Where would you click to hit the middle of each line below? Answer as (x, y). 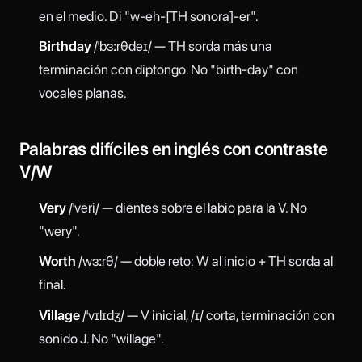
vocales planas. (82, 93)
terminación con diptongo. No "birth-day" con (168, 70)
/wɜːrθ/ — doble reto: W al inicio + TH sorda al (204, 261)
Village (59, 315)
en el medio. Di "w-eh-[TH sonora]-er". (148, 16)
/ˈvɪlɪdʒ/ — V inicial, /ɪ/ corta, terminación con (207, 315)
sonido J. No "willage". (101, 338)
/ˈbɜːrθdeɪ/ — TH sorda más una (181, 46)
